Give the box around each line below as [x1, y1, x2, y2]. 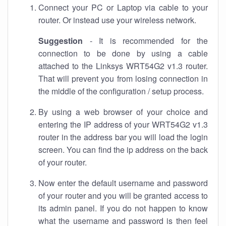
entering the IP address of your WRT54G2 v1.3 [38, 119, 208, 130]
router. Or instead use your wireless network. [38, 14, 196, 26]
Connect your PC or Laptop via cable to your [38, 2, 208, 13]
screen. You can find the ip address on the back [38, 144, 208, 155]
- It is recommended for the [83, 35, 208, 46]
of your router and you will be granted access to [38, 190, 208, 201]
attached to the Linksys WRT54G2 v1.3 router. [38, 60, 208, 72]
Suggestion [38, 35, 83, 46]
